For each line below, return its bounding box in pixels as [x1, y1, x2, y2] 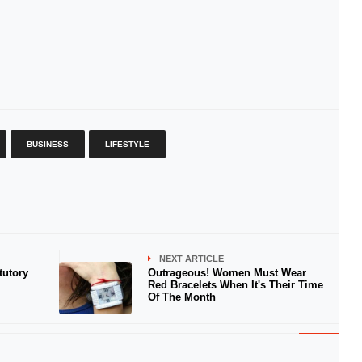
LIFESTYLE [104, 140, 149, 149]
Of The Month [147, 291, 216, 303]
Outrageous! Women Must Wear [147, 267, 306, 279]
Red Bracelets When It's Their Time [147, 279, 323, 291]
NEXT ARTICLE [158, 254, 224, 263]
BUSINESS [26, 140, 69, 149]
